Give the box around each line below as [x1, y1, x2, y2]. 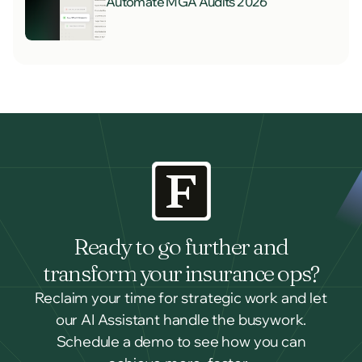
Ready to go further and [74, 233, 288, 261]
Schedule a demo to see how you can [56, 332, 306, 351]
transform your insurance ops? [43, 259, 319, 288]
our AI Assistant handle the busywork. [55, 310, 307, 330]
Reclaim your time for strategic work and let [35, 288, 327, 308]
